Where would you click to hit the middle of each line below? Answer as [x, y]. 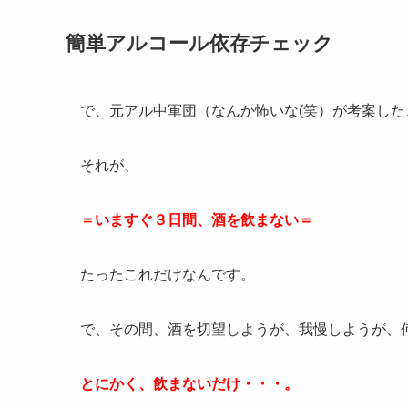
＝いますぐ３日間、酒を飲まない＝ [197, 219]
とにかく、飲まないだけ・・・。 [189, 383]
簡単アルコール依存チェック [199, 43]
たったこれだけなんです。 [168, 274]
